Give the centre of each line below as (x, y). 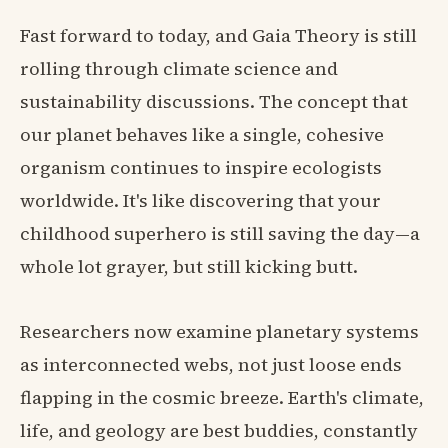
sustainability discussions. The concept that (214, 101)
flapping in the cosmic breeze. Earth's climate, (222, 397)
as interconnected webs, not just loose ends (211, 364)
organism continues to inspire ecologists (201, 167)
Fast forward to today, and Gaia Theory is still (218, 35)
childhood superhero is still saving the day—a (220, 233)
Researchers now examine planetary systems (219, 331)
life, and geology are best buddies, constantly (219, 430)
